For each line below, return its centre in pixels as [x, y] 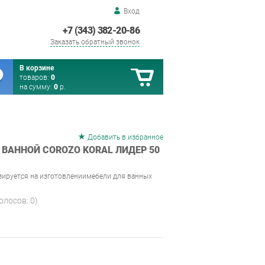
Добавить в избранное [125, 137]
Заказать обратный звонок [95, 42]
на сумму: [37, 87]
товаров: [35, 77]
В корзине [37, 68]
